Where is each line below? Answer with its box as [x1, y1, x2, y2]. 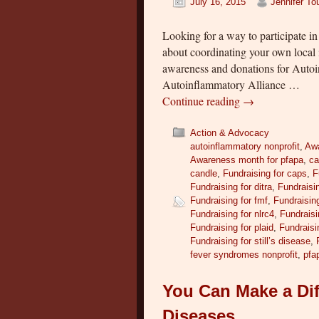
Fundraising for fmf [190, 194, 268, 206]
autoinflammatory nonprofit [190, 140, 300, 152]
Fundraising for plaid [190, 221, 274, 233]
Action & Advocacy [190, 127, 270, 138]
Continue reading [162, 93, 244, 108]
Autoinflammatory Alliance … [162, 76, 300, 92]
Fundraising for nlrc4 [190, 208, 275, 219]
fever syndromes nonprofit [190, 249, 298, 260]
